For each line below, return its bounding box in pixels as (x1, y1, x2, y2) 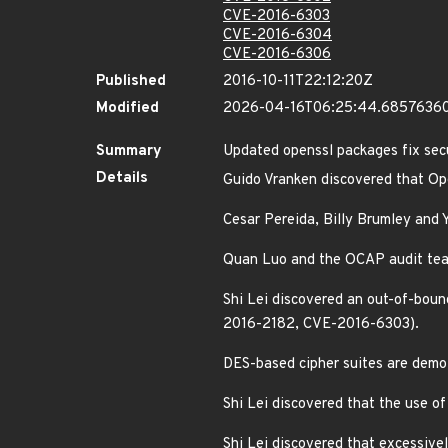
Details (96, 169, 148, 188)
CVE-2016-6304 (223, 26, 332, 45)
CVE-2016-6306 (223, 45, 331, 64)
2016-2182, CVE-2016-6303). (223, 315, 419, 334)
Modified (96, 99, 159, 118)
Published (96, 72, 166, 91)
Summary (96, 142, 162, 161)
